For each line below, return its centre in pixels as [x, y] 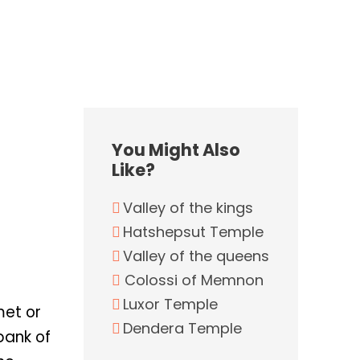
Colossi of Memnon [194, 280]
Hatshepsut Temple [193, 232]
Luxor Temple [170, 304]
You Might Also [176, 150]
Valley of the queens [196, 256]
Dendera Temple [182, 328]
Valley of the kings [188, 208]
